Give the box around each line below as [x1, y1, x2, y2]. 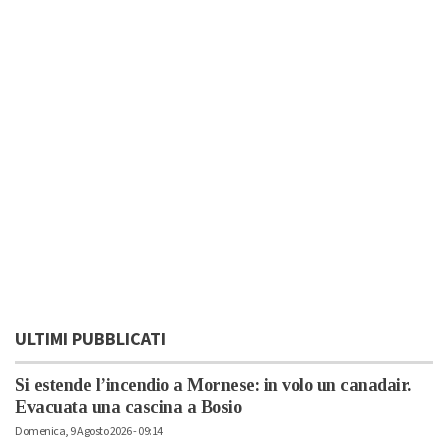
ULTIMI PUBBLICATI [15, 327, 166, 353]
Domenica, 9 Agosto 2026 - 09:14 [15, 423, 163, 441]
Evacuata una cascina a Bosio [15, 397, 241, 418]
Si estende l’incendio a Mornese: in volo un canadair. [15, 375, 411, 396]
